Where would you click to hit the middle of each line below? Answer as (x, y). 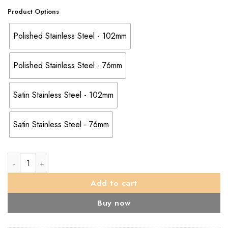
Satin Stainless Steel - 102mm (63, 95)
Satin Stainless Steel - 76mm (61, 124)
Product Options (33, 12)
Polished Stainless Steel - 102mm (70, 36)
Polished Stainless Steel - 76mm (68, 65)
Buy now (114, 203)
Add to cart (114, 183)
